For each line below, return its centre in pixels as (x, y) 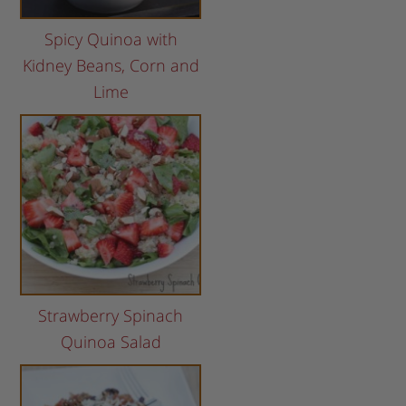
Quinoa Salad (111, 342)
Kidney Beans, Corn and (111, 66)
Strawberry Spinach (111, 316)
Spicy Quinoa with (111, 39)
